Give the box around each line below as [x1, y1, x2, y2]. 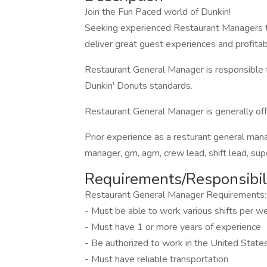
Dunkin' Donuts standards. [85, 79, 193, 92]
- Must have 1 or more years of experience [85, 221, 261, 234]
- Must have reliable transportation [85, 253, 228, 266]
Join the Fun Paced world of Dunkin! [85, 5, 231, 18]
